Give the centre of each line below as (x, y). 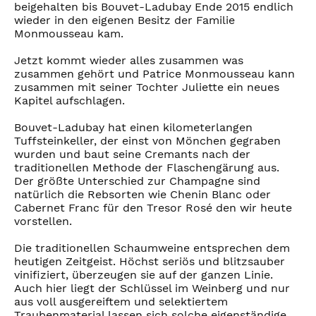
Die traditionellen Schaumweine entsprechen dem (152, 248)
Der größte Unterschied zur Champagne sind (137, 181)
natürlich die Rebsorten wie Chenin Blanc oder (142, 195)
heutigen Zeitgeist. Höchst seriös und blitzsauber (150, 262)
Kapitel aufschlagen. (69, 101)
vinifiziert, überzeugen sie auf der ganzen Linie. (144, 275)
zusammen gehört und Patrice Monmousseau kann (154, 74)
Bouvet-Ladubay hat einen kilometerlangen (133, 128)
